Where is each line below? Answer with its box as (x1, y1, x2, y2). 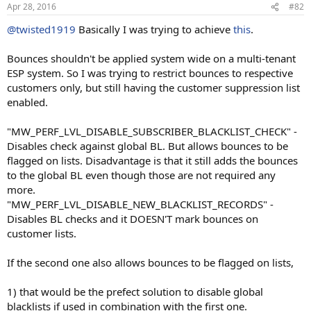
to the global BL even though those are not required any (7, 168, 276, 182)
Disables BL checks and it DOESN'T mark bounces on (7, 212, 258, 226)
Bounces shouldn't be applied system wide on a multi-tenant (7, 51, 296, 65)
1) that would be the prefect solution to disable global (7, 285, 263, 299)
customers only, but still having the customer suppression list (7, 81, 300, 94)
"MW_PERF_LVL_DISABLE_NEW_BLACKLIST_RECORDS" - (7, 197, 274, 211)
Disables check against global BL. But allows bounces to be (7, 139, 288, 153)
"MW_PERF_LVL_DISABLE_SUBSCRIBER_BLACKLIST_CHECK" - (7, 124, 297, 138)
